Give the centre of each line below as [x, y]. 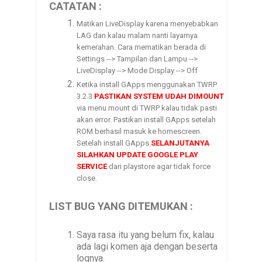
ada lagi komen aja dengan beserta [147, 247]
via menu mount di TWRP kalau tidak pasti [147, 108]
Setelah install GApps [114, 143]
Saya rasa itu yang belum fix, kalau [146, 235]
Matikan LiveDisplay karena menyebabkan [148, 23]
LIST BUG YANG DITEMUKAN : [121, 206]
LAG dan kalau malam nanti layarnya [137, 35]
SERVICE [92, 166]
